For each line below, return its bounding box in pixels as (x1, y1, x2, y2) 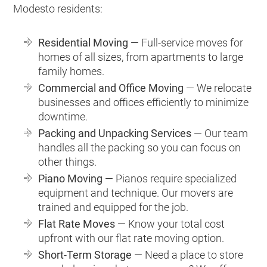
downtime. (38, 110, 88, 123)
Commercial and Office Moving (38, 81, 184, 94)
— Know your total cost (115, 217, 225, 230)
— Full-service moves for (128, 36, 244, 49)
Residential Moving (38, 36, 129, 49)
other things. (38, 155, 97, 168)
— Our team (191, 126, 249, 139)
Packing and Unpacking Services (38, 126, 192, 139)
